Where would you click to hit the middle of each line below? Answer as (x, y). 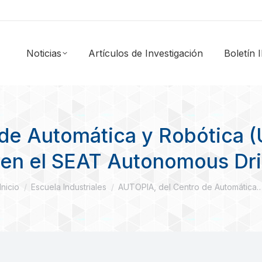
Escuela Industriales (68, 187)
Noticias (44, 53)
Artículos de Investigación (146, 53)
